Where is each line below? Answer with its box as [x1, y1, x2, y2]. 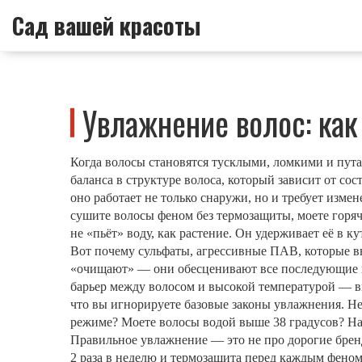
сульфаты [138, 244, 190, 258]
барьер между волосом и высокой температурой [70, 280, 335, 293]
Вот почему [70, 244, 138, 258]
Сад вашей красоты [12, 9, 200, 42]
